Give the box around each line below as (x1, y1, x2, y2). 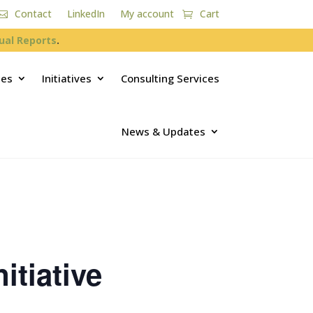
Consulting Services (120, 71, 219, 86)
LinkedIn (66, 7, 105, 20)
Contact (14, 7, 52, 20)
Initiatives (41, 71, 92, 86)
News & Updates (121, 124, 205, 139)
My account (119, 7, 174, 20)
